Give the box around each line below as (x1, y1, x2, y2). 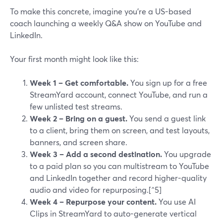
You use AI (157, 196, 196, 207)
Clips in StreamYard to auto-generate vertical (30, 208, 197, 219)
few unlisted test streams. (30, 101, 122, 111)
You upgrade (162, 149, 211, 159)
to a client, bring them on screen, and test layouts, (30, 125, 210, 135)
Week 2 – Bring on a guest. (30, 113, 127, 123)
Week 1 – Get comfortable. (30, 77, 128, 88)
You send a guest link (127, 113, 206, 123)
